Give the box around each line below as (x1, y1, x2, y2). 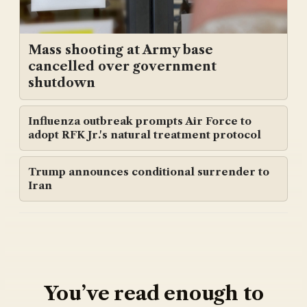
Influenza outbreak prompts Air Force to (28, 114, 251, 128)
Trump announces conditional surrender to (28, 165, 269, 179)
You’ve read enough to (43, 282, 264, 306)
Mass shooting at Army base (28, 42, 213, 58)
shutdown (28, 75, 95, 91)
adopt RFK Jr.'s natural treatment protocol (28, 128, 261, 142)
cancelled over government (28, 58, 217, 75)
